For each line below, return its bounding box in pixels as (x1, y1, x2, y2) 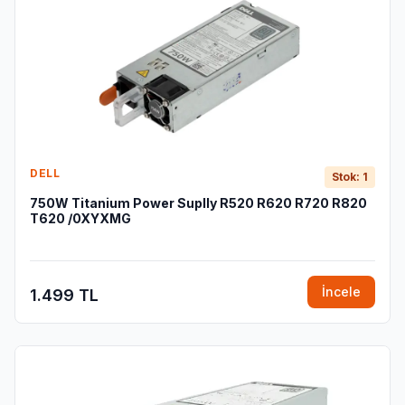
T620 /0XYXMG (30, 211, 131, 226)
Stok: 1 (332, 170, 368, 184)
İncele (322, 284, 361, 299)
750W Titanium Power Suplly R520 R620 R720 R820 (30, 195, 367, 211)
